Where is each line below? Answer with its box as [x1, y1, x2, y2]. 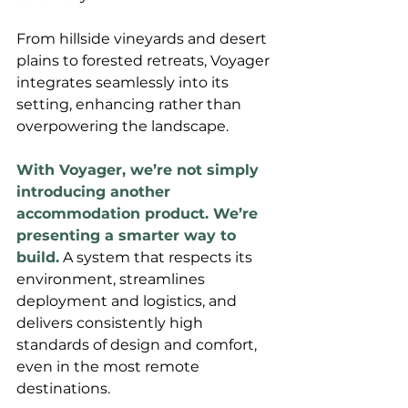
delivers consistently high [16, 313, 207, 331]
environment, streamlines [16, 270, 209, 288]
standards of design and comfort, [16, 335, 260, 353]
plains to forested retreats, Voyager [16, 51, 273, 69]
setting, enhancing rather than [16, 95, 245, 113]
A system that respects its [59, 248, 256, 266]
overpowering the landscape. [16, 117, 229, 135]
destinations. [16, 379, 114, 397]
